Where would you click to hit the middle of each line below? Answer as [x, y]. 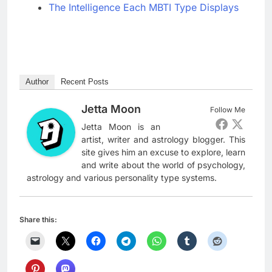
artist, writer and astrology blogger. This [163, 139]
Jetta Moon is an [121, 126]
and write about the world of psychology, [163, 165]
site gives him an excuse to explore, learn [163, 152]
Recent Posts [85, 81]
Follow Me [228, 109]
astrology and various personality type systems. [122, 177]
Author [37, 81]
